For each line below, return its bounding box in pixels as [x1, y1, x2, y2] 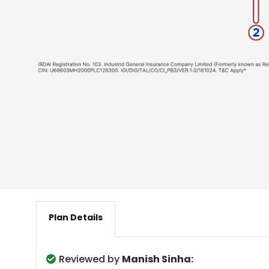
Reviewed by [59, 252, 122, 266]
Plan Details [49, 211, 103, 223]
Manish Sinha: [122, 252, 193, 266]
